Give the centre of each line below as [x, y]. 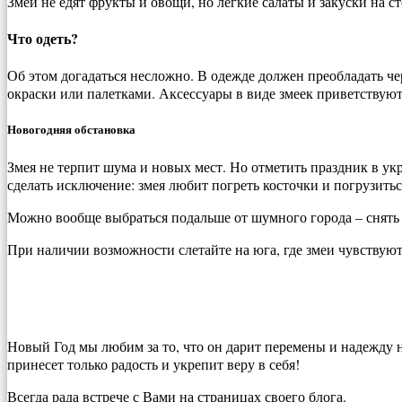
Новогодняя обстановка [71, 130]
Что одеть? [43, 39]
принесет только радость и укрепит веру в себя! [153, 363]
